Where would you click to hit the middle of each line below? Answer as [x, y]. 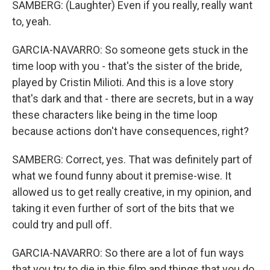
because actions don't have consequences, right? [130, 131]
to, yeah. [32, 21]
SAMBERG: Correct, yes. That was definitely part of [132, 159]
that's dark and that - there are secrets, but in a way [133, 99]
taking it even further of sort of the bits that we [123, 208]
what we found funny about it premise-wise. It [122, 176]
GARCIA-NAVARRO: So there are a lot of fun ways [128, 253]
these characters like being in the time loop [115, 115]
